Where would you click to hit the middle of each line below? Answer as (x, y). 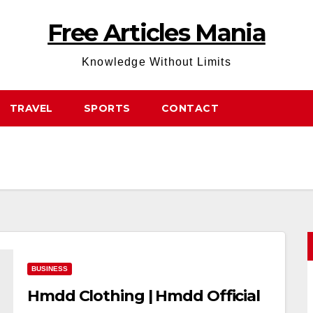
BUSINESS (50, 269)
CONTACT (190, 108)
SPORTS (107, 108)
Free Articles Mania (156, 33)
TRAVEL (31, 108)
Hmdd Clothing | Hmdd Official (144, 296)
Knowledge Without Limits (156, 62)
